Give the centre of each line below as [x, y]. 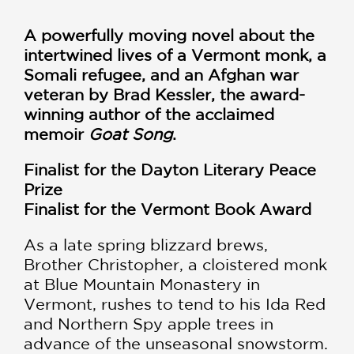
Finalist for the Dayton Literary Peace [170, 169]
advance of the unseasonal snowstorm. [176, 343]
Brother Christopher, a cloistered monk [175, 264]
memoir [56, 134]
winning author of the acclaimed [149, 114]
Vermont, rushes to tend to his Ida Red [175, 303]
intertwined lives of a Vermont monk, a [175, 55]
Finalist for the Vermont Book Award [168, 209]
